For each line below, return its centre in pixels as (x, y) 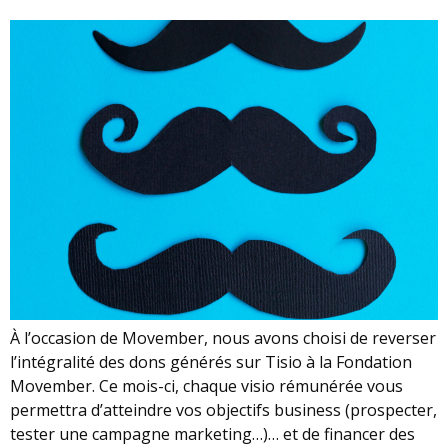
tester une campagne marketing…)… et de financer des (212, 433)
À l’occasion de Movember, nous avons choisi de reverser (223, 337)
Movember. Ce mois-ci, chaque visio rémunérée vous (206, 385)
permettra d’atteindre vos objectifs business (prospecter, (223, 409)
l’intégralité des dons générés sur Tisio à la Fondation (211, 361)
